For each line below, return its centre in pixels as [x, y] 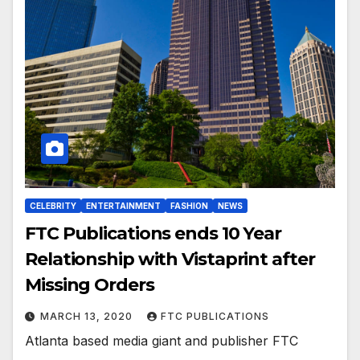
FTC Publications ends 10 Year [153, 233]
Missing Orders [90, 284]
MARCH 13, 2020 [88, 316]
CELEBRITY [53, 205]
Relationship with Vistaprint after [170, 259]
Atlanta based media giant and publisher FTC [162, 340]
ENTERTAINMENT [123, 205]
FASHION [189, 205]
